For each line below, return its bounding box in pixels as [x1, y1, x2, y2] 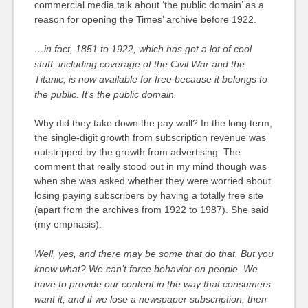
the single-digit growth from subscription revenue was [34, 132, 266, 143]
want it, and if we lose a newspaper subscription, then [34, 294, 267, 305]
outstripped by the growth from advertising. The [34, 146, 241, 157]
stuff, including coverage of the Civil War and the [34, 58, 245, 69]
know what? [34, 263, 89, 274]
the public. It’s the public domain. [34, 89, 177, 100]
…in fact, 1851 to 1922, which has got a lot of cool [34, 43, 252, 54]
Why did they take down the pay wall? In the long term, [34, 118, 272, 129]
